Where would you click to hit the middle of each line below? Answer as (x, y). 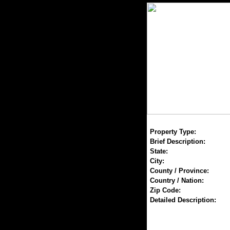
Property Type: (173, 132)
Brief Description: (177, 141)
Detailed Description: (183, 200)
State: (159, 151)
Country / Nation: (177, 180)
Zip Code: (165, 190)
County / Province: (179, 171)
